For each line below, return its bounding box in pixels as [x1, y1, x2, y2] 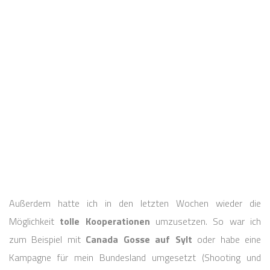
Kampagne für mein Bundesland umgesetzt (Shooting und [9, 250, 261, 265]
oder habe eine [192, 231, 262, 246]
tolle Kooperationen [60, 213, 150, 228]
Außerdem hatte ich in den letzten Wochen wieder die [9, 195, 261, 210]
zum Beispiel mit [9, 231, 86, 246]
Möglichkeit [9, 213, 60, 228]
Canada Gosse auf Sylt [86, 231, 192, 246]
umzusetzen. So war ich [149, 213, 262, 228]
